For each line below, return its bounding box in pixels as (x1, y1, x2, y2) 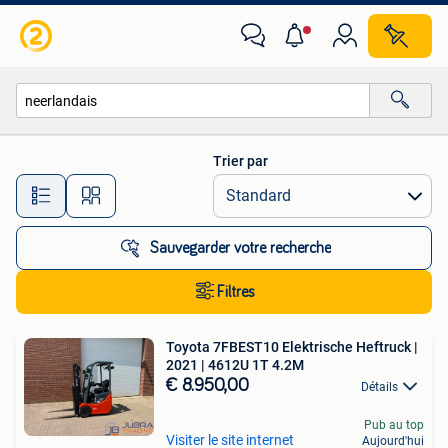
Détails (361, 380, 398, 394)
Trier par (213, 153, 268, 169)
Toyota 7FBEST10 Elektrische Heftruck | (166, 339, 418, 355)
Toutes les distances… (161, 178, 296, 195)
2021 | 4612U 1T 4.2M (252, 357, 304, 373)
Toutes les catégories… (37, 135, 176, 152)
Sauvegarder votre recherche (149, 240, 331, 256)
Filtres (217, 284, 255, 300)
